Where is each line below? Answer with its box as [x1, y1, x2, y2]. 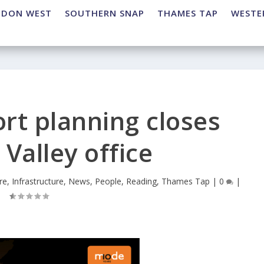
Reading [126, 176, 157, 187]
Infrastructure [11, 176, 64, 187]
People [94, 176, 121, 187]
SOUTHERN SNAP [65, 7, 144, 19]
